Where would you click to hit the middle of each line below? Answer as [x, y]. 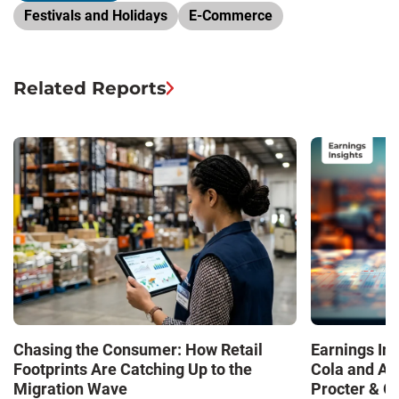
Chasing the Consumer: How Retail [138, 350]
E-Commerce [231, 15]
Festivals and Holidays [96, 15]
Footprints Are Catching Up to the [133, 370]
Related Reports [90, 88]
